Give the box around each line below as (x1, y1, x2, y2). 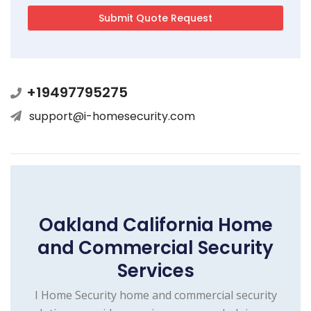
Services (117, 258, 194, 283)
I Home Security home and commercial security (34, 287, 277, 303)
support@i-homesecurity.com (29, 108, 195, 124)
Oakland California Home (38, 212, 273, 237)
